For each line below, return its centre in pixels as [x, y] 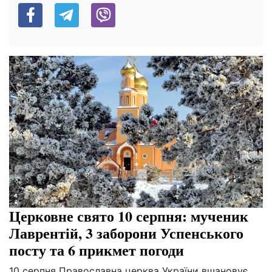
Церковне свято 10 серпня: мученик [129, 216]
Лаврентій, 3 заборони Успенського [126, 233]
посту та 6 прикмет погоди [97, 250]
